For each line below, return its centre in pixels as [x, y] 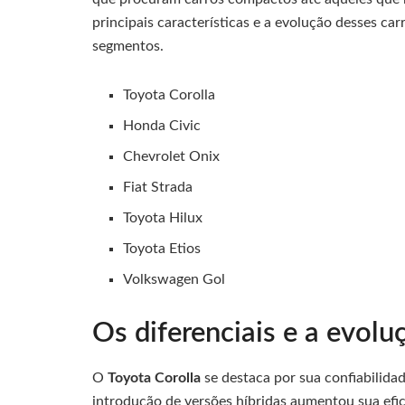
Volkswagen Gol [174, 279]
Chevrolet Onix [172, 156]
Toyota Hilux [163, 217]
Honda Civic [162, 125]
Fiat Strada [158, 187]
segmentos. [128, 46]
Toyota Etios [162, 248]
